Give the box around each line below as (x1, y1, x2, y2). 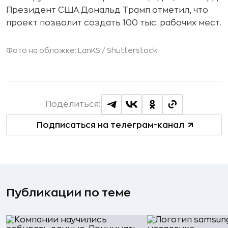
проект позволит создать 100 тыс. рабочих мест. (6, 19, 221, 27)
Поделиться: (45, 100, 100, 108)
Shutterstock (107, 47, 157, 54)
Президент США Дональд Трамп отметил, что (6, 6, 208, 14)
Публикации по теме (6, 187, 131, 198)
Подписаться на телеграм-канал (36, 121, 184, 129)
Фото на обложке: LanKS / (6, 47, 107, 54)
